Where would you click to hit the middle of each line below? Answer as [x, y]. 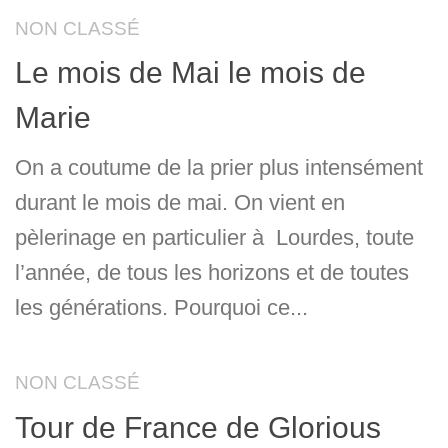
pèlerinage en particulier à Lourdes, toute [214, 238]
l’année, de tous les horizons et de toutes [212, 273]
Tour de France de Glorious [198, 428]
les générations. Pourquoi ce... [161, 308]
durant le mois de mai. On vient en [180, 203]
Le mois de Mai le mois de [190, 73]
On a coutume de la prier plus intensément [219, 168]
